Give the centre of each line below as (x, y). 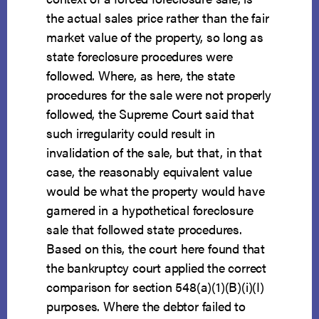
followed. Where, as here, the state (141, 75)
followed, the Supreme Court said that (150, 114)
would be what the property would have (156, 191)
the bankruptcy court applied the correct (157, 268)
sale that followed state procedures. (144, 229)
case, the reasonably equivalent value (149, 172)
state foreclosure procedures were (140, 56)
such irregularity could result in (131, 133)
